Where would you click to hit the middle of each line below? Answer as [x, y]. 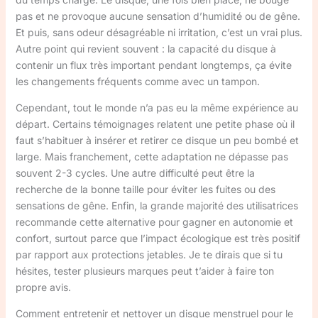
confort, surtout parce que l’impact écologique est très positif [158, 238]
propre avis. [43, 287]
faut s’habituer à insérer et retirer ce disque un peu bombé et [157, 140]
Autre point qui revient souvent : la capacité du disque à [146, 49]
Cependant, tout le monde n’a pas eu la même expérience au [157, 108]
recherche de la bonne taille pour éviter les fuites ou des [145, 189]
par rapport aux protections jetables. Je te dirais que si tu [149, 254]
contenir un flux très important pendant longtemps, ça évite [153, 65]
